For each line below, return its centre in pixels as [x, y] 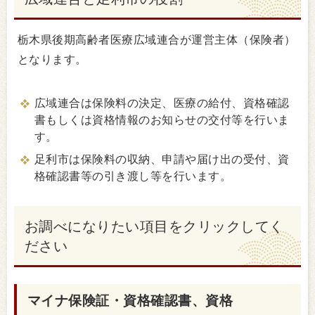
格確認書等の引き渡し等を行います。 [133, 176]
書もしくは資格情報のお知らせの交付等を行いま [162, 120]
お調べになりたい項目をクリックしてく [154, 226]
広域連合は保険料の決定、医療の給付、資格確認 [162, 103]
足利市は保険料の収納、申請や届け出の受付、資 [162, 159]
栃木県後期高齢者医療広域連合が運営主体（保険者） [157, 39]
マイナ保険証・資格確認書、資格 [130, 300]
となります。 [52, 59]
